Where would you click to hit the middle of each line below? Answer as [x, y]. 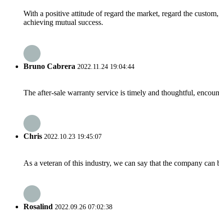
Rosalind [38, 206]
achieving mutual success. [63, 22]
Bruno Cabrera [49, 66]
